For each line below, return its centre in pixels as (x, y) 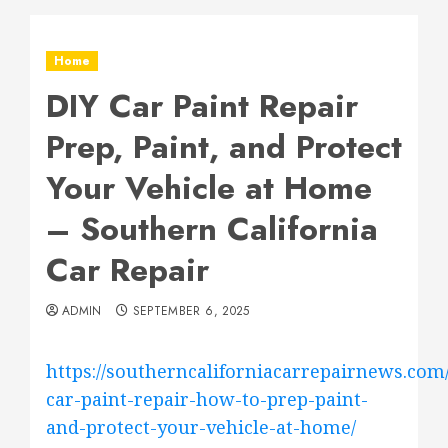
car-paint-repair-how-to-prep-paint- (207, 399)
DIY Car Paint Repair (202, 106)
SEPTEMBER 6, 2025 (191, 311)
